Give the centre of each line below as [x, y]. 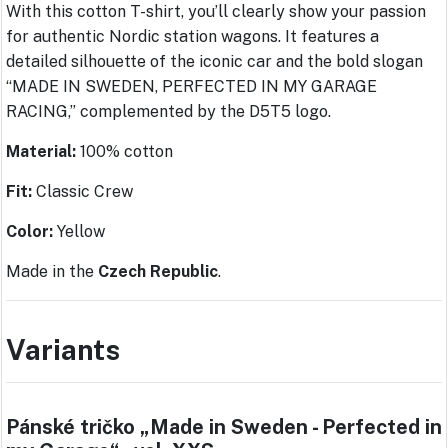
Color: [29, 232]
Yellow [79, 232]
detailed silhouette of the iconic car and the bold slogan [214, 62]
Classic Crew [82, 192]
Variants [63, 350]
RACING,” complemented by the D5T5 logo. [168, 112]
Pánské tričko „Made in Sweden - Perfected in [224, 427]
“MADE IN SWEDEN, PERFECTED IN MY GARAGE [191, 87]
